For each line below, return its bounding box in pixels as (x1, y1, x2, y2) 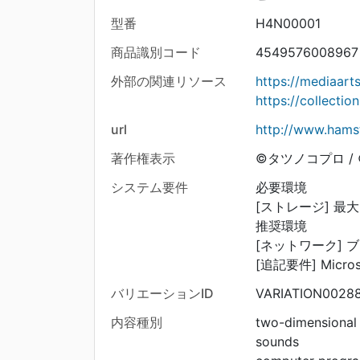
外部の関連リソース (111, 73, 227, 90)
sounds (255, 333, 299, 350)
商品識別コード (111, 44, 201, 61)
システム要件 (111, 179, 188, 196)
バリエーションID (111, 285, 214, 302)
